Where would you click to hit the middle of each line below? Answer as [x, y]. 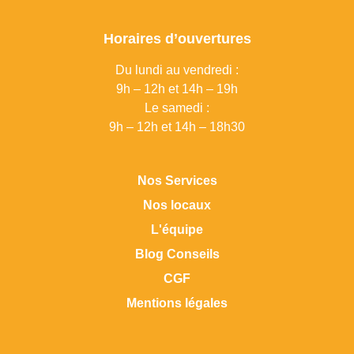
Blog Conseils [177, 254]
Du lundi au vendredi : [177, 70]
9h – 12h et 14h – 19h [177, 89]
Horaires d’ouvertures [177, 38]
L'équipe [177, 230]
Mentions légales [177, 303]
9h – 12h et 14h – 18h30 [177, 127]
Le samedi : [177, 108]
